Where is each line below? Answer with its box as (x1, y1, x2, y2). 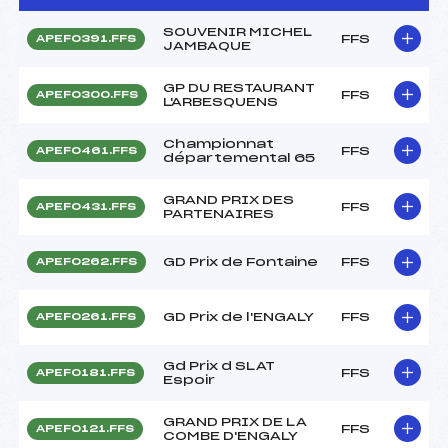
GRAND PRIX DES (163, 193, 294, 206)
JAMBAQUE (163, 39, 251, 52)
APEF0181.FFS (36, 367, 135, 378)
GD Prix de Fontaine (163, 255, 318, 268)
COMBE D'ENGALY (163, 429, 298, 442)
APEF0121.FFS (36, 423, 134, 434)
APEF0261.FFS (36, 311, 136, 322)
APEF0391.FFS (36, 33, 136, 44)
